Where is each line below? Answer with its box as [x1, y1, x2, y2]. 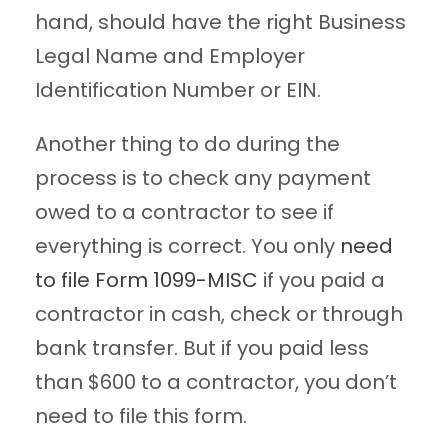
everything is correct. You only [35, 232, 340, 261]
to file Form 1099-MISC [35, 266, 258, 295]
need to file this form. [35, 402, 247, 431]
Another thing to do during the [35, 130, 340, 159]
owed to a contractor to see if [35, 198, 334, 227]
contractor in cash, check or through [35, 300, 403, 329]
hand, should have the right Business [35, 8, 406, 37]
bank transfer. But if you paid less [35, 334, 369, 363]
